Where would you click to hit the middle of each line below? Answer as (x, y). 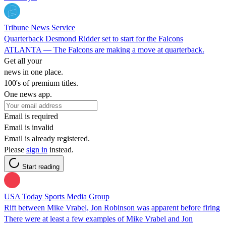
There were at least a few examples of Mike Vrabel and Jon (98, 218)
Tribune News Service (40, 27)
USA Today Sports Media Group (57, 196)
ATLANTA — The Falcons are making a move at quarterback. (104, 49)
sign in (37, 149)
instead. (61, 149)
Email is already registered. (47, 138)
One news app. (28, 94)
